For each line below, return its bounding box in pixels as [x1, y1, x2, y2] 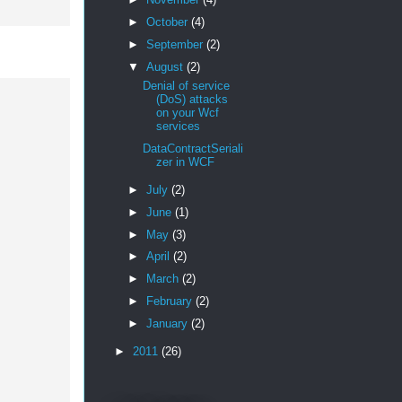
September [146, 37, 207, 51]
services [155, 119, 200, 134]
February [146, 293, 197, 308]
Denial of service [142, 79, 230, 93]
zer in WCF [155, 154, 214, 169]
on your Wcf [155, 106, 219, 120]
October [146, 15, 192, 30]
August [146, 59, 188, 74]
